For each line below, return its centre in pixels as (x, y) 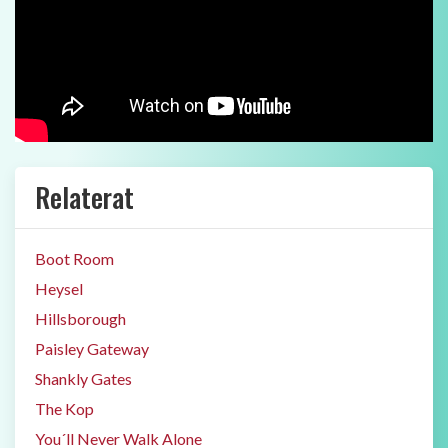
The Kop (64, 408)
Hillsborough (80, 318)
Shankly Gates (83, 378)
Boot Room (74, 258)
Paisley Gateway (92, 348)
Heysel (59, 288)
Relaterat (84, 197)
